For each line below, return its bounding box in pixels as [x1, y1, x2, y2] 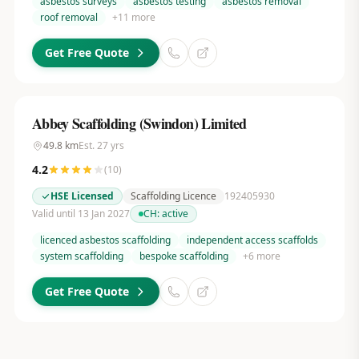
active [161, 207, 188, 220]
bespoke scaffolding [139, 249, 228, 263]
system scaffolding [39, 249, 123, 263]
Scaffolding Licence [130, 189, 216, 203]
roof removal [39, 10, 98, 24]
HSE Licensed [50, 189, 114, 203]
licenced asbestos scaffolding [39, 233, 171, 247]
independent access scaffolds [186, 233, 318, 247]
